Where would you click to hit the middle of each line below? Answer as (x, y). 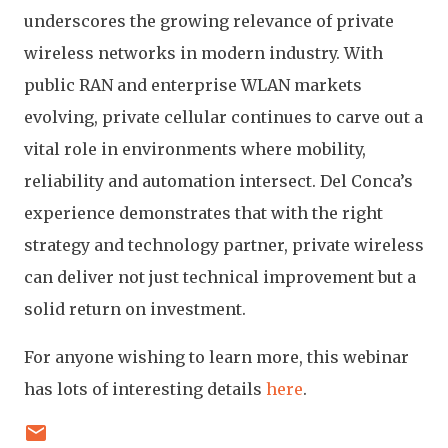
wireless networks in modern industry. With (203, 53)
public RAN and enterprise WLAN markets (193, 85)
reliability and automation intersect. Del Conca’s (218, 181)
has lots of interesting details (145, 389)
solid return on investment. (135, 309)
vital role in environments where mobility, (195, 149)
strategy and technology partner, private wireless (224, 245)
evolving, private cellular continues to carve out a (223, 117)
